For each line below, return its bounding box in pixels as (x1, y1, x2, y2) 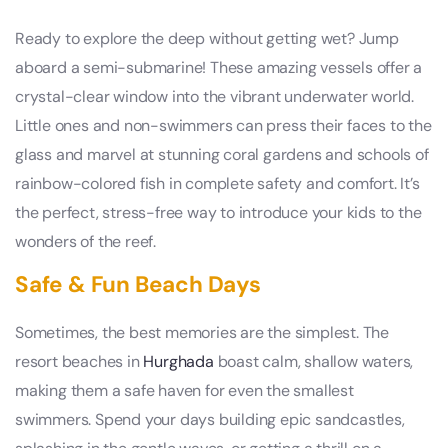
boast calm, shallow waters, (213, 350, 414, 372)
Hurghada (143, 350, 214, 372)
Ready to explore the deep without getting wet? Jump (15, 27, 399, 49)
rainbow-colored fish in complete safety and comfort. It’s (15, 172, 420, 194)
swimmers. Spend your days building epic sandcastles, (15, 408, 405, 430)
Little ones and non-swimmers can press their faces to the (15, 114, 432, 136)
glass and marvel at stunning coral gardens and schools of (15, 143, 429, 165)
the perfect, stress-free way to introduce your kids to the (15, 201, 422, 223)
